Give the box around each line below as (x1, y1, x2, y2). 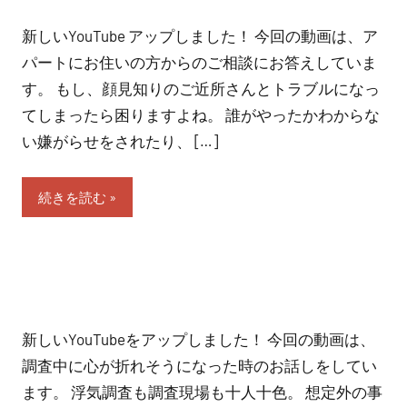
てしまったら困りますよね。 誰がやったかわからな (22, 104, 380, 124)
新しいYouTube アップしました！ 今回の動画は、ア (22, 25, 378, 45)
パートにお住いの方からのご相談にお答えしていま (22, 52, 377, 71)
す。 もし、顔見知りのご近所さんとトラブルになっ (22, 78, 380, 97)
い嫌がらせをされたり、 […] (22, 131, 218, 150)
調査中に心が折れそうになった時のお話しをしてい (22, 356, 377, 374)
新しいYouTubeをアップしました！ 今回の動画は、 (22, 330, 375, 348)
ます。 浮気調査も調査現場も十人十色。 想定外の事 (22, 382, 382, 401)
